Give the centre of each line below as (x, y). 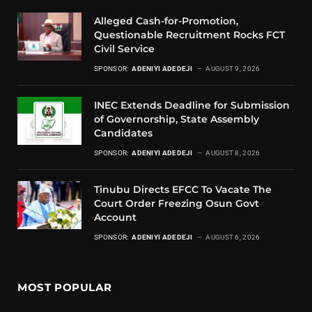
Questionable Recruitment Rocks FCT (189, 35)
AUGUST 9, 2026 (233, 69)
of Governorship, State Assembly (177, 119)
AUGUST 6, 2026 (233, 237)
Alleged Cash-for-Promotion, (166, 21)
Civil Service (126, 49)
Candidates (123, 133)
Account (117, 218)
